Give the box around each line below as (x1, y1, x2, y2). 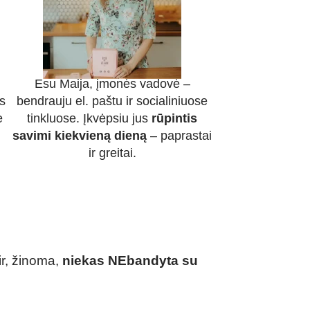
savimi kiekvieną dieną (12, 129, 147, 143)
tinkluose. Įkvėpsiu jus (27, 111, 152, 126)
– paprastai (147, 129, 212, 143)
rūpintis (152, 111, 197, 126)
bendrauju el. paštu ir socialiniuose (17, 94, 208, 109)
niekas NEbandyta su (62, 253, 198, 268)
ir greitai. (88, 146, 136, 161)
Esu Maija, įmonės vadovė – (34, 77, 190, 91)
